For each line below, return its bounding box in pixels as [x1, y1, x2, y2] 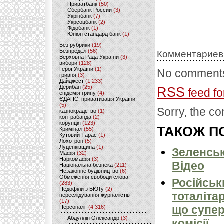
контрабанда [59, 114, 91, 120]
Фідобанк [67, 25, 90, 31]
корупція [59, 120, 81, 126]
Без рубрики [59, 42, 90, 48]
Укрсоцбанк [67, 19, 97, 25]
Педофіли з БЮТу [59, 186, 104, 192]
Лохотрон [59, 138, 83, 144]
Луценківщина [59, 144, 95, 150]
